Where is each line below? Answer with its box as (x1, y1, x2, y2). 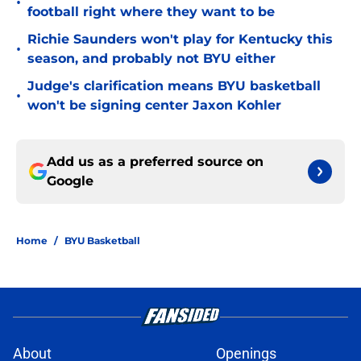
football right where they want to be (27, 4, 275, 20)
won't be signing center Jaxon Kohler (27, 98, 281, 114)
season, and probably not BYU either (27, 51, 276, 67)
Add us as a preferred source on (47, 154, 263, 170)
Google (47, 173, 93, 189)
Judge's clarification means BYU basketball (27, 78, 321, 94)
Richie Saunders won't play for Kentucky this (27, 31, 333, 48)
